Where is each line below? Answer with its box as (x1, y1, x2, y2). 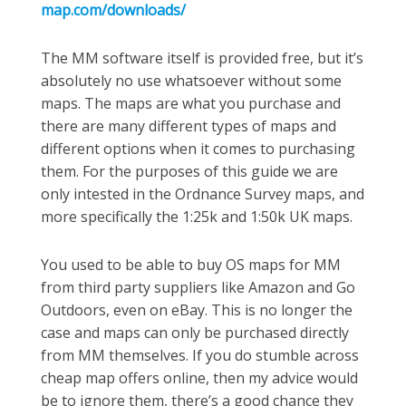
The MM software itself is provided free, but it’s (41, 48, 363, 68)
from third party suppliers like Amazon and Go (41, 277, 355, 297)
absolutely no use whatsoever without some (41, 71, 342, 91)
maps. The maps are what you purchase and (41, 93, 341, 113)
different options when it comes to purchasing (41, 139, 355, 159)
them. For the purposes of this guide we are (41, 161, 338, 181)
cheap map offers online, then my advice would (41, 368, 358, 388)
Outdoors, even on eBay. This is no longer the (41, 300, 353, 320)
